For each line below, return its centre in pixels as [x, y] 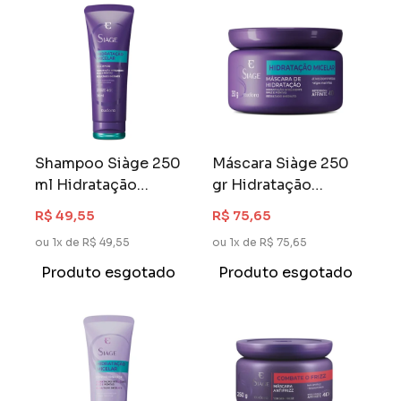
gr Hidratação [262, 184]
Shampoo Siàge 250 [108, 163]
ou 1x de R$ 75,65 [260, 242]
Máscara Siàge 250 [281, 163]
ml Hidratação [86, 184]
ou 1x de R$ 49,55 [83, 242]
